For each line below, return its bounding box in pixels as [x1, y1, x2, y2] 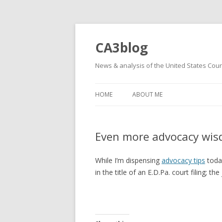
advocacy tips [162, 156, 205, 165]
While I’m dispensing [95, 156, 162, 165]
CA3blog [95, 39, 148, 56]
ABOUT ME [132, 90, 163, 99]
